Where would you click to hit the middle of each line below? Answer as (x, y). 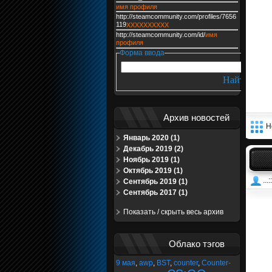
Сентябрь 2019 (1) (155, 182)
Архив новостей (196, 117)
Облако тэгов (196, 244)
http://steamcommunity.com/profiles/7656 (176, 16)
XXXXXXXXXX (147, 25)
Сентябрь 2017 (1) (155, 192)
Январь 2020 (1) (151, 138)
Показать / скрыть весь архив (173, 212)
